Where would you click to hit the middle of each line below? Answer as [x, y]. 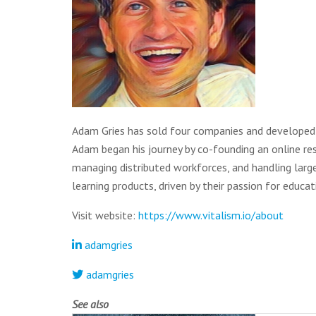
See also [90, 304]
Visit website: [105, 215]
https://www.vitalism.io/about [211, 215]
